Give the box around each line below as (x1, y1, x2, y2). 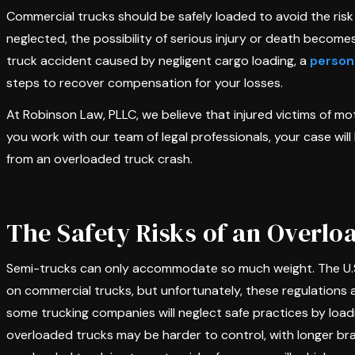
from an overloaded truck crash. (6, 151, 193, 167)
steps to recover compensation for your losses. (6, 74, 283, 91)
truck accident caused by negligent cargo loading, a (6, 52, 310, 69)
